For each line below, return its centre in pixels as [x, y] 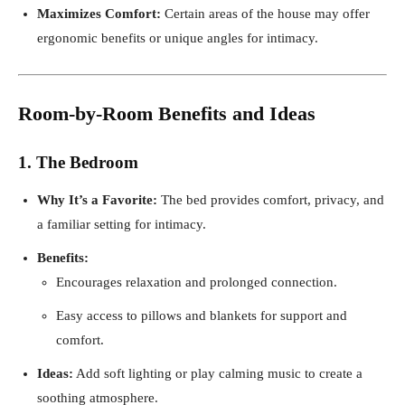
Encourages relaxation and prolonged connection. [197, 282]
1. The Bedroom [78, 162]
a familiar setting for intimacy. [122, 224]
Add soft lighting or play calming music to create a [218, 373]
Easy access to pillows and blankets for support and [202, 315]
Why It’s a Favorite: [97, 199]
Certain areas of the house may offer [265, 13]
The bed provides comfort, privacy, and [271, 199]
